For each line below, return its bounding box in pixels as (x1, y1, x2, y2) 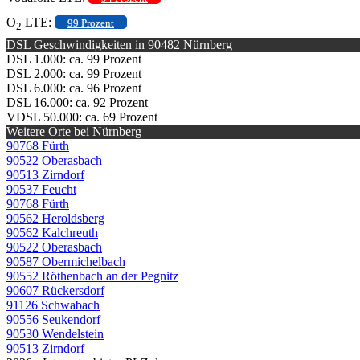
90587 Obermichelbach (6, 254, 125, 268)
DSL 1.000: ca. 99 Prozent (6, 51, 141, 66)
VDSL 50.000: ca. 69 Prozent (6, 109, 157, 124)
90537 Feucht (6, 182, 76, 196)
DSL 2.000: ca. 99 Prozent (6, 66, 141, 80)
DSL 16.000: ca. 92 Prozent (6, 95, 148, 109)
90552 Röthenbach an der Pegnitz (6, 268, 178, 283)
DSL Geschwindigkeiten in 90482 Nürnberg (6, 37, 232, 51)
